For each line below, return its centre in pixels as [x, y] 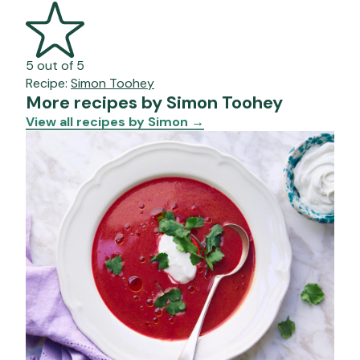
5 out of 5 [55, 66]
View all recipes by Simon [108, 122]
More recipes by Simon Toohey [154, 103]
